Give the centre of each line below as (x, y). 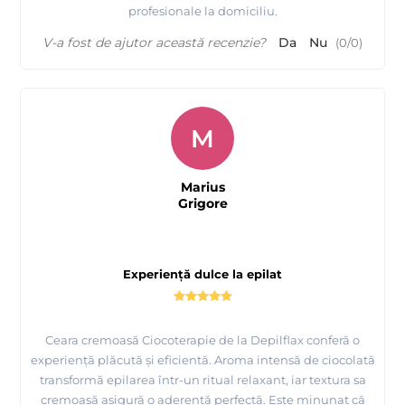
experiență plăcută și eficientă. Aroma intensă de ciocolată (202, 359)
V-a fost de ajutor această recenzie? (154, 42)
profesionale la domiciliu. (202, 10)
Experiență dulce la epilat (202, 273)
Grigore (202, 203)
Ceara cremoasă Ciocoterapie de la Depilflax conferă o (202, 339)
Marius (202, 187)
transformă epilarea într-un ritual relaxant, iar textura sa (202, 379)
